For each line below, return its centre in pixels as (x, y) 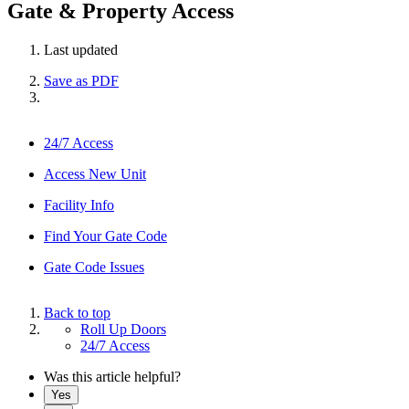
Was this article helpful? (112, 376)
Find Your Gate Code (105, 236)
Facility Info (79, 204)
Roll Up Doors (123, 329)
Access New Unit (95, 173)
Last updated (81, 49)
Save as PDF (81, 80)
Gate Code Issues (94, 267)
